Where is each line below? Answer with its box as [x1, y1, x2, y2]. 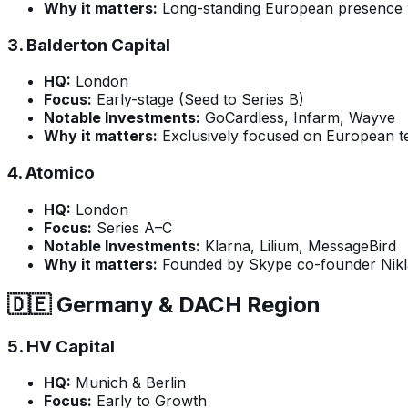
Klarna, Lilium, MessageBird [200, 236, 396, 255]
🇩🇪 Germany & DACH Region [7, 291, 321, 318]
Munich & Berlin [71, 373, 186, 393]
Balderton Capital [26, 34, 170, 56]
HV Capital [26, 335, 115, 357]
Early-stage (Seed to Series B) [92, 90, 304, 109]
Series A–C [92, 218, 172, 237]
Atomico [25, 162, 95, 183]
